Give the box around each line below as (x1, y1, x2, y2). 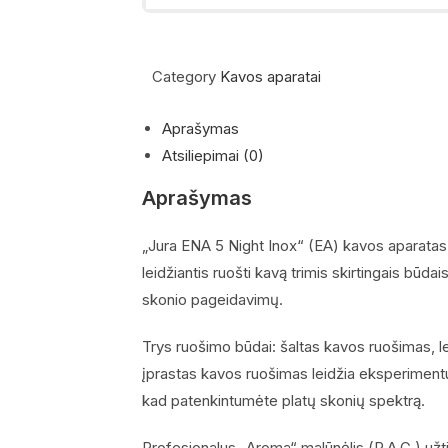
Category (152, 66, 216, 86)
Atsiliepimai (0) (162, 145, 264, 165)
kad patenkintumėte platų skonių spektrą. (142, 390, 425, 410)
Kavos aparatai (220, 66, 321, 86)
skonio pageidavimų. (142, 289, 283, 309)
